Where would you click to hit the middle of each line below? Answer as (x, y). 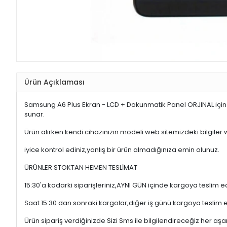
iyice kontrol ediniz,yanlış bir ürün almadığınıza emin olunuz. (122, 150)
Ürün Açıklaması (54, 82)
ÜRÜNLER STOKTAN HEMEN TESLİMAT (81, 168)
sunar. (34, 115)
